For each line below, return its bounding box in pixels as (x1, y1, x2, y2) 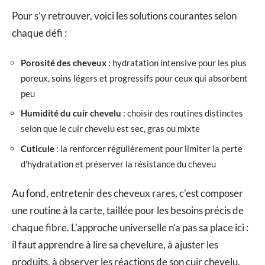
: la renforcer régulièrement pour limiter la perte (54, 143, 243, 154)
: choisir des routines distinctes (121, 108, 243, 119)
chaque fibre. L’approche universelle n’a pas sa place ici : (12, 221, 248, 234)
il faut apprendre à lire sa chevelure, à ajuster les (12, 238, 218, 251)
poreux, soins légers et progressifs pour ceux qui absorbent (21, 72, 248, 83)
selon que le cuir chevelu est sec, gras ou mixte (21, 123, 200, 134)
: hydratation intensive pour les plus (106, 57, 247, 68)
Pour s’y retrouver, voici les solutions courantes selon (12, 9, 237, 22)
